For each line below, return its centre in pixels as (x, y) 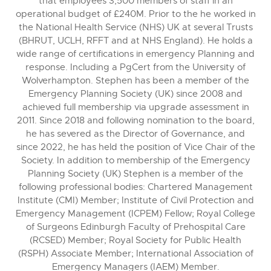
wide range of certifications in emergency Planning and (135, 54)
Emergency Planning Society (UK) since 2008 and (135, 94)
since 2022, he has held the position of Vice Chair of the (135, 147)
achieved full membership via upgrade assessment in (135, 107)
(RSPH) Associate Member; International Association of (135, 253)
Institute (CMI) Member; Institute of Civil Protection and (135, 200)
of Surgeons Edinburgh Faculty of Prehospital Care (135, 227)
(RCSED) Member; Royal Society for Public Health (135, 240)
